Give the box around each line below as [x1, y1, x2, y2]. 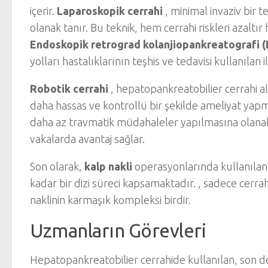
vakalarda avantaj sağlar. [30, 133, 145, 145]
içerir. [30, 5, 57, 17]
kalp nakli [84, 160, 132, 172]
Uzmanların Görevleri [30, 220, 206, 241]
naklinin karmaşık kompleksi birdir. [30, 194, 191, 206]
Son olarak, [30, 160, 84, 172]
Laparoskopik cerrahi [57, 5, 163, 17]
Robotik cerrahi [30, 83, 108, 95]
